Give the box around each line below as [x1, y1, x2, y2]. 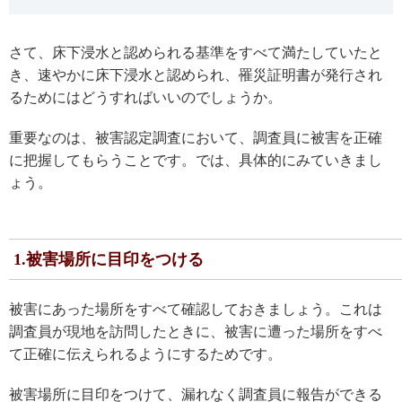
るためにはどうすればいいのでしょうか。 [9, 89, 282, 105]
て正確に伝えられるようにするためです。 [9, 345, 282, 362]
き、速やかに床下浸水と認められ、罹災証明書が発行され [9, 66, 382, 83]
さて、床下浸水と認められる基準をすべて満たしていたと [9, 44, 382, 60]
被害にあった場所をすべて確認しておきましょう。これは [9, 301, 382, 317]
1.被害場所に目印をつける [13, 249, 204, 268]
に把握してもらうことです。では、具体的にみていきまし [9, 152, 382, 168]
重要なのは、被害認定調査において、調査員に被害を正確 [9, 129, 382, 145]
